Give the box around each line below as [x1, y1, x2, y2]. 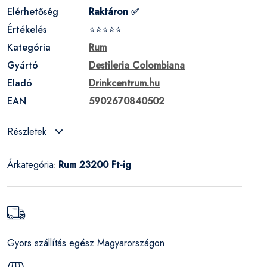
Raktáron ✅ [89, 4, 139, 18]
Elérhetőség [7, 4, 58, 18]
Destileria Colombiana [89, 58, 185, 72]
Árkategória [7, 157, 54, 172]
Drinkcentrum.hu [89, 76, 160, 90]
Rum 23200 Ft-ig [58, 157, 131, 172]
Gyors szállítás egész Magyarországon [7, 235, 164, 250]
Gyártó [7, 58, 38, 72]
